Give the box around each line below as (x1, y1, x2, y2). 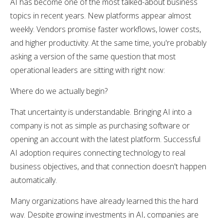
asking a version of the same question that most (10, 51, 176, 62)
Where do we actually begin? (10, 85, 108, 96)
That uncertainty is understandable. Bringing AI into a (10, 106, 192, 117)
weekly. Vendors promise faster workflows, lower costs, (10, 23, 201, 35)
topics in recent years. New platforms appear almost (10, 10, 191, 21)
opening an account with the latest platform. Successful (10, 133, 200, 145)
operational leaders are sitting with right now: (10, 64, 165, 75)
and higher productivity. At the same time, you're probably (10, 37, 206, 48)
